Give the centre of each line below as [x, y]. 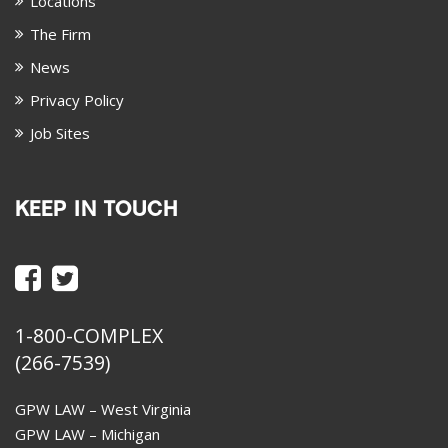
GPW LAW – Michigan [87, 433]
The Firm [60, 33]
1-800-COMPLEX [89, 335]
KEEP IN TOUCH [96, 211]
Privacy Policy [77, 99]
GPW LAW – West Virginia [103, 408]
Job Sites [60, 132]
